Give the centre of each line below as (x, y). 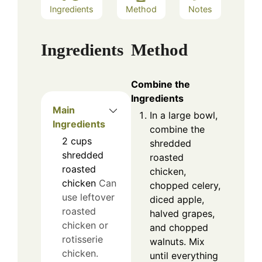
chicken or (85, 225)
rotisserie (82, 239)
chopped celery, (185, 186)
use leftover (88, 197)
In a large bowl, (184, 116)
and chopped (179, 228)
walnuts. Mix (177, 242)
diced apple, (177, 200)
